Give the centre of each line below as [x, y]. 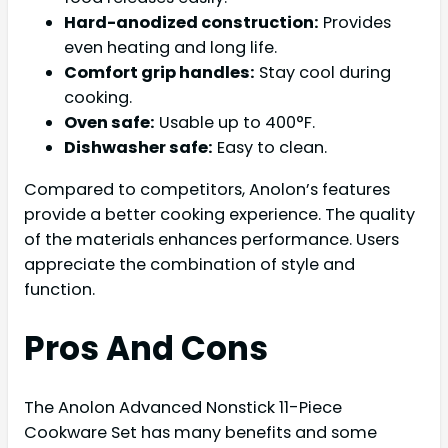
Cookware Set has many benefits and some [200, 432]
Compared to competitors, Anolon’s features [207, 189]
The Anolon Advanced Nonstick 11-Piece [183, 407]
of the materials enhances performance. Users [211, 239]
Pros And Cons [146, 348]
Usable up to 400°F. [235, 123]
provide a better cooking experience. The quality [219, 214]
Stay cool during [323, 73]
